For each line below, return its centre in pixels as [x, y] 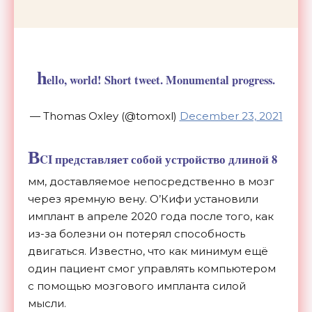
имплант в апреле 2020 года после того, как [151, 216]
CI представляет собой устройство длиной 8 [158, 159]
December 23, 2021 [231, 116]
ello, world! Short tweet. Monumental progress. [161, 80]
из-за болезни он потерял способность [136, 233]
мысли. [47, 303]
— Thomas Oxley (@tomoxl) [104, 116]
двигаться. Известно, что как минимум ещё [148, 251]
